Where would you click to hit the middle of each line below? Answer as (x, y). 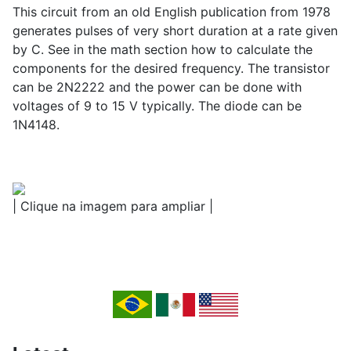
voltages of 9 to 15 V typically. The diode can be (157, 106)
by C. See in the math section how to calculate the (163, 50)
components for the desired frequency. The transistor (171, 69)
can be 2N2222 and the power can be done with (157, 87)
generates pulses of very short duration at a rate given (175, 31)
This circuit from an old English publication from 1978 (172, 12)
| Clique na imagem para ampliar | (113, 206)
